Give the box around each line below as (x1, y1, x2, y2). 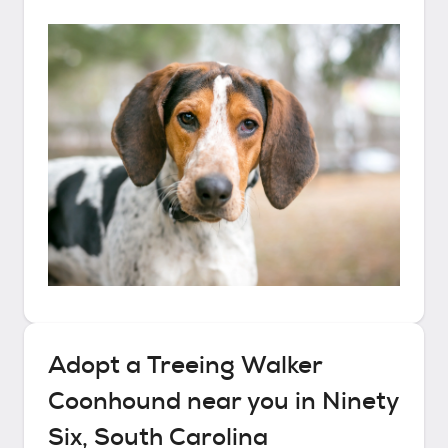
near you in (181, 385, 322, 417)
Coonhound (48, 385, 181, 417)
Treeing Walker (147, 349, 322, 381)
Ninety (322, 385, 398, 417)
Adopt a (48, 349, 147, 381)
